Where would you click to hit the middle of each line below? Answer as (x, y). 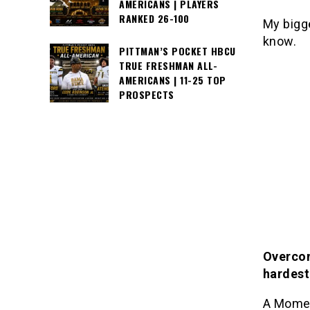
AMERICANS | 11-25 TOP (173, 80)
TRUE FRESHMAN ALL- (168, 66)
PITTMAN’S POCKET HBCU (177, 51)
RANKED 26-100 (154, 19)
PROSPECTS (147, 95)
